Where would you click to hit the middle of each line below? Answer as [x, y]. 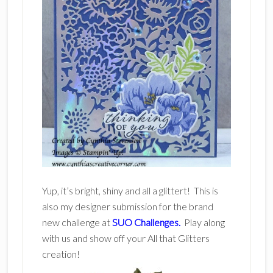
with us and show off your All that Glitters [126, 238]
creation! [61, 253]
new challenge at [77, 222]
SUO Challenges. [146, 222]
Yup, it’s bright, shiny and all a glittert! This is [130, 190]
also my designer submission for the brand [127, 206]
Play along [202, 222]
